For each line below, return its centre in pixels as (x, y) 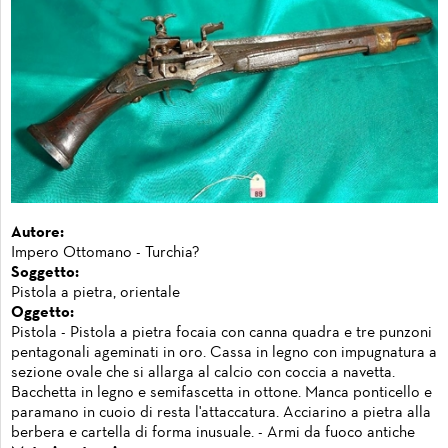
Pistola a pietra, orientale (95, 292)
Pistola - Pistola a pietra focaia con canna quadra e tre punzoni (221, 332)
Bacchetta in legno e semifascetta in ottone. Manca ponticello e (221, 392)
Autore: (37, 232)
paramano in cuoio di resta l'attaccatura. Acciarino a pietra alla (221, 412)
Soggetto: (45, 272)
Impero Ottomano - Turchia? (105, 252)
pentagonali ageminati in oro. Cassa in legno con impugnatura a (224, 352)
